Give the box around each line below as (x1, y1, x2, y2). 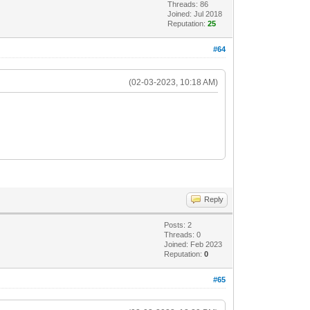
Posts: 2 (164, 221, 192, 229)
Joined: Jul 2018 (167, 10, 223, 18)
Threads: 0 (164, 230, 201, 239)
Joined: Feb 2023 (164, 240, 223, 248)
